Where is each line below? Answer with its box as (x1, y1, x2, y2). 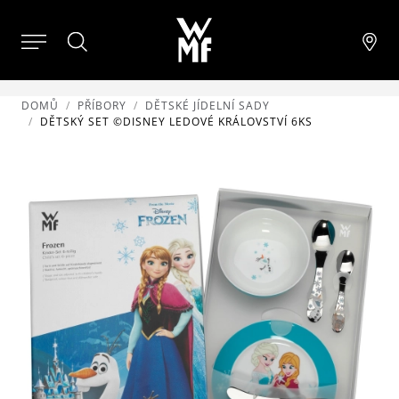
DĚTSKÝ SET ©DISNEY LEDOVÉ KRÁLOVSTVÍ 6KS (40, 114, 313, 129)
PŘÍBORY (77, 98, 126, 113)
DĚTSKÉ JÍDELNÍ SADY (145, 98, 270, 113)
